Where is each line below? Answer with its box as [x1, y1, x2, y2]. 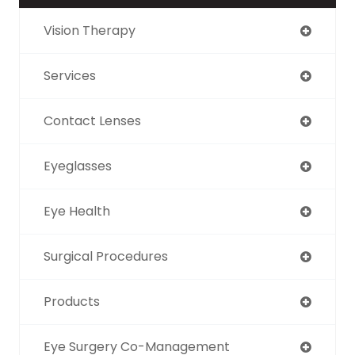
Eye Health [44, 202, 110, 220]
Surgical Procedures [44, 247, 168, 265]
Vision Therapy [44, 21, 136, 40]
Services [44, 67, 96, 85]
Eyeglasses [44, 157, 112, 175]
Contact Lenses [44, 112, 141, 130]
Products [44, 292, 100, 311]
